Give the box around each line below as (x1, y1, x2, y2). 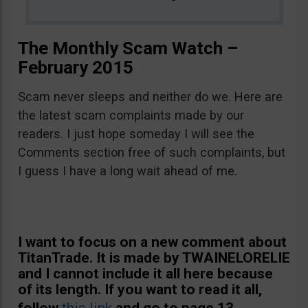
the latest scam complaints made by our (18, 108, 244, 122)
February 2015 (18, 57, 133, 78)
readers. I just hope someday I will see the (18, 126, 254, 141)
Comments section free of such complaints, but (18, 145, 285, 159)
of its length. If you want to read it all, (18, 281, 262, 298)
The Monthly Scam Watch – (18, 38, 238, 58)
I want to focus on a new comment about (18, 234, 287, 250)
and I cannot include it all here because (18, 265, 273, 282)
